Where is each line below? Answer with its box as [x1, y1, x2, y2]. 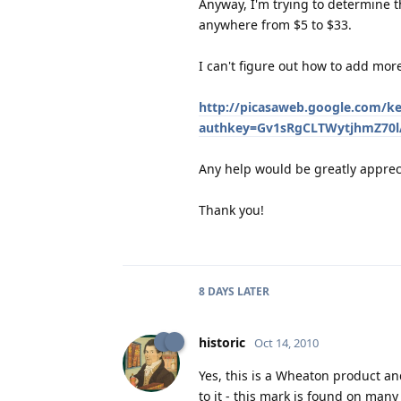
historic [199, 333, 245, 351]
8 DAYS [199, 283, 235, 299]
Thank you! [199, 200, 264, 218]
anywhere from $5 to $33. [199, 15, 352, 33]
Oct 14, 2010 [254, 334, 319, 351]
